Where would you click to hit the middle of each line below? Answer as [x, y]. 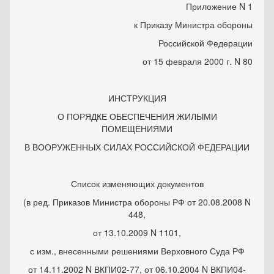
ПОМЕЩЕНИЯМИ [137, 128]
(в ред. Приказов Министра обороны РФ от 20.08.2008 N [137, 202]
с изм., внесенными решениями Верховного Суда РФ [137, 251]
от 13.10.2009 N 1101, [137, 232]
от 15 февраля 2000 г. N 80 [198, 61]
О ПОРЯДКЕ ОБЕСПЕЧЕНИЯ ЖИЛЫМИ [137, 116]
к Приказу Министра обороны [193, 24]
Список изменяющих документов [137, 183]
